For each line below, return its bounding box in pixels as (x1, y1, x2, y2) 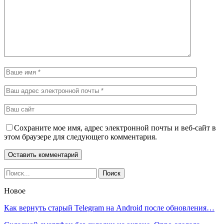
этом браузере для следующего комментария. (4, 132, 157, 141)
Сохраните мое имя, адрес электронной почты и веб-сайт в (14, 123, 216, 132)
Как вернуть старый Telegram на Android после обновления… (4, 203, 214, 212)
